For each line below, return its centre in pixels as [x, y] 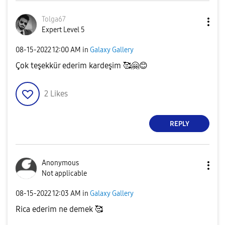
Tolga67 [54, 20]
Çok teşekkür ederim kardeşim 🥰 [73, 66]
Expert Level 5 [63, 30]
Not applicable [64, 174]
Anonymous [60, 163]
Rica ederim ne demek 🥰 [59, 209]
